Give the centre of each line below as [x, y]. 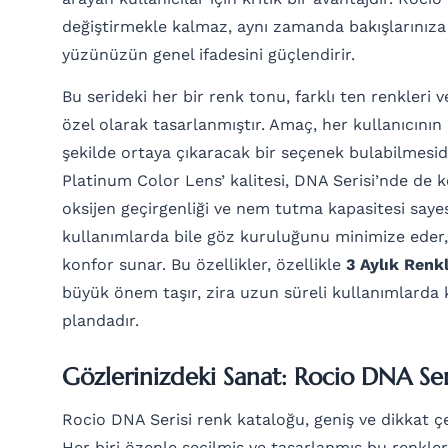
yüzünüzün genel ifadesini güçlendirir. [208, 55]
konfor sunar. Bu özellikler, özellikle [204, 265]
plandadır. [100, 321]
